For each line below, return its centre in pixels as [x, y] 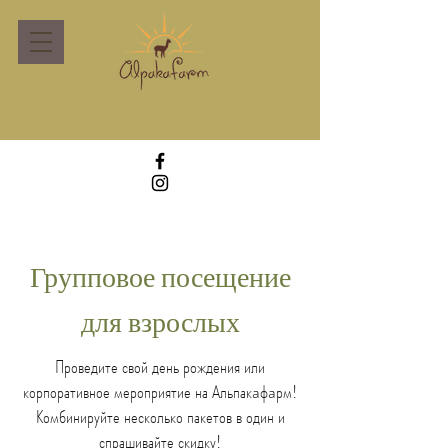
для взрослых [160, 325]
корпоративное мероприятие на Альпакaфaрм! [160, 392]
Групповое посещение [160, 280]
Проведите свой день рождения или [160, 367]
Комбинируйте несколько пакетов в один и [160, 417]
